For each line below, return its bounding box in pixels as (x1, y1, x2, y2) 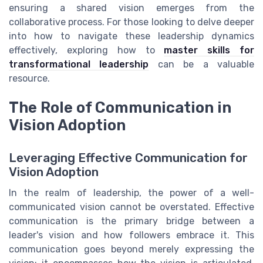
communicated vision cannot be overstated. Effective (9, 201, 254, 213)
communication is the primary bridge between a (9, 215, 254, 227)
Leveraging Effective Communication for (9, 151, 248, 166)
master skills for (164, 44, 255, 56)
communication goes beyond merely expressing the (9, 244, 254, 255)
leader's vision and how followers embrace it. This (9, 230, 254, 241)
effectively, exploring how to (9, 44, 164, 56)
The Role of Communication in (9, 99, 231, 117)
